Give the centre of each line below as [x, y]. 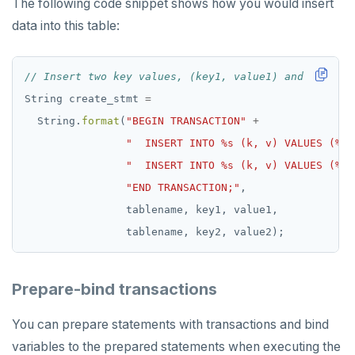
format [101, 121]
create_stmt [104, 99]
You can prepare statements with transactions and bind [170, 324]
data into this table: [66, 26]
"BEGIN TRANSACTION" [186, 121]
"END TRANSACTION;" [183, 187]
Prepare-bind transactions [115, 289]
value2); [259, 232]
